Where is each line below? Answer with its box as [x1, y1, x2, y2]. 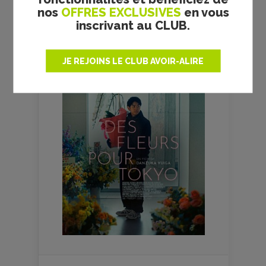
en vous [180, 5, 229, 20]
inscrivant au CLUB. [76, 18, 190, 33]
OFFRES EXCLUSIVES [61, 5, 181, 20]
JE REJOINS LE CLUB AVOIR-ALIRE [62, 56, 204, 66]
